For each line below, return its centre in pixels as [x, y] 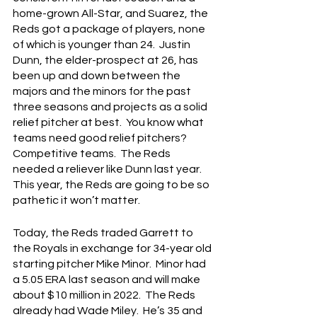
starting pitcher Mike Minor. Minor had [110, 264]
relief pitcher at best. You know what [109, 123]
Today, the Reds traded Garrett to [104, 233]
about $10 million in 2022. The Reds [105, 295]
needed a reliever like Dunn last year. [109, 169]
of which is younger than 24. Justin [103, 45]
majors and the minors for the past [103, 92]
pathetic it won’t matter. [76, 201]
